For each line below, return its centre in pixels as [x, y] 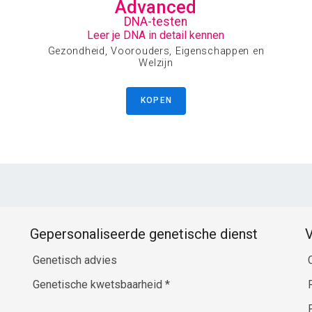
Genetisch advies [75, 260]
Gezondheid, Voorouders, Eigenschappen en [156, 51]
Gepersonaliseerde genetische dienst [143, 234]
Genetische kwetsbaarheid [99, 285]
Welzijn [156, 63]
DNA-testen [156, 21]
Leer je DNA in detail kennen [156, 36]
